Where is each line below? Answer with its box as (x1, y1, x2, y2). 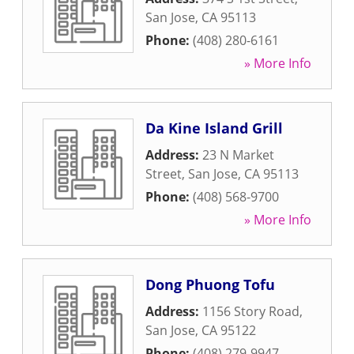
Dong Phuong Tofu (145, 275, 275, 294)
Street (145, 165, 182, 183)
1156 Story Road (202, 303, 299, 320)
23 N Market (202, 146, 274, 164)
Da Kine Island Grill (145, 119, 283, 137)
